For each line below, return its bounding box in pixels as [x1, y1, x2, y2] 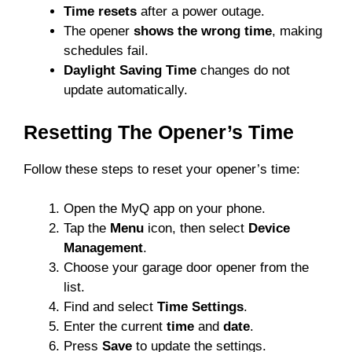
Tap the [64, 221, 110, 236]
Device [248, 221, 290, 236]
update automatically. [64, 82, 188, 98]
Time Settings [157, 299, 244, 315]
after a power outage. [137, 4, 265, 20]
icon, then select [144, 221, 248, 236]
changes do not [196, 63, 290, 79]
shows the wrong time [134, 24, 272, 39]
